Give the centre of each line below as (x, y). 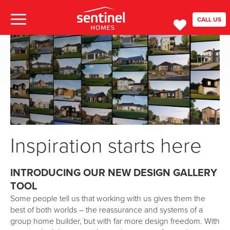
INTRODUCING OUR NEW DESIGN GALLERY (114, 172)
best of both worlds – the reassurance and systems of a (107, 210)
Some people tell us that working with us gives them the (108, 198)
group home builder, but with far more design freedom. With (115, 221)
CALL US (209, 19)
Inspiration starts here (106, 145)
